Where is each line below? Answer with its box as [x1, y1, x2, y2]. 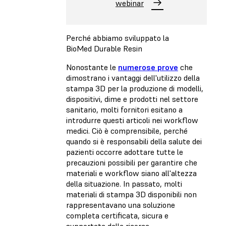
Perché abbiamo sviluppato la [66, 33, 169, 43]
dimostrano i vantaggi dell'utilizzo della [66, 73, 200, 83]
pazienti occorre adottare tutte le [66, 147, 183, 157]
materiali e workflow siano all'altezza [66, 168, 197, 179]
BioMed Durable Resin [66, 43, 142, 54]
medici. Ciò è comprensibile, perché [66, 126, 188, 136]
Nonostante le [66, 62, 118, 73]
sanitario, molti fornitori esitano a [66, 104, 183, 115]
